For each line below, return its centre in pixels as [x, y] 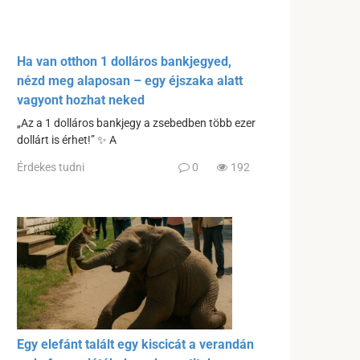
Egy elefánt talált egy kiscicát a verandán [135, 344]
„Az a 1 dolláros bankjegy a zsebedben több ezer [136, 124]
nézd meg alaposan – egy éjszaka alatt [130, 81]
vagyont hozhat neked [81, 100]
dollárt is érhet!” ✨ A [67, 141]
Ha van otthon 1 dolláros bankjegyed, [124, 62]
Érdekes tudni [51, 167]
